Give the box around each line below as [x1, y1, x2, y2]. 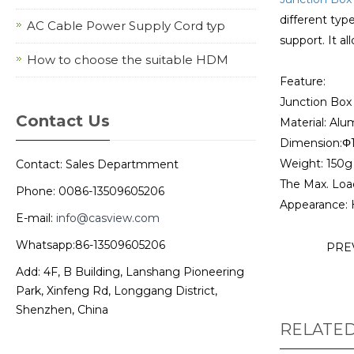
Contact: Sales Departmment [16, 157, 179, 171]
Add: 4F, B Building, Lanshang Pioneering [16, 265, 244, 279]
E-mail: [16, 211, 56, 225]
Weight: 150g [279, 156, 352, 171]
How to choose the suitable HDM [27, 52, 228, 67]
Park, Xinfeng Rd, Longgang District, [16, 284, 217, 298]
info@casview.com [56, 211, 160, 225]
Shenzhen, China [16, 303, 108, 317]
